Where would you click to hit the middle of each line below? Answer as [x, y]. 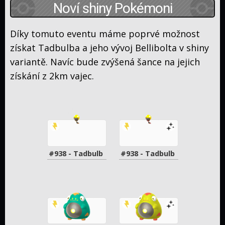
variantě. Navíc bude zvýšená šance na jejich [105, 62]
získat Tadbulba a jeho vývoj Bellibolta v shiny [109, 48]
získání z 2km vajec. [52, 76]
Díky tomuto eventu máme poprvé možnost [105, 34]
